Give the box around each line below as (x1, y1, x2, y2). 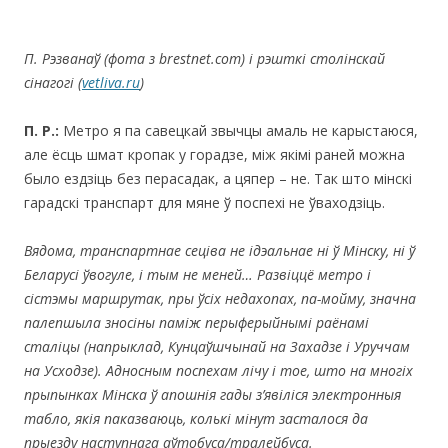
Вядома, (24, 240, 80, 260)
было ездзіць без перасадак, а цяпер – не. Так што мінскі (24, 168, 412, 188)
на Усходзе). (24, 360, 106, 380)
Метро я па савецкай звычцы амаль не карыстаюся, (59, 120, 418, 140)
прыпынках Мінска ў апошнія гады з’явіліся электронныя (24, 384, 401, 404)
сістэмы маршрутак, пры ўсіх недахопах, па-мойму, (24, 288, 370, 308)
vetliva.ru (82, 72, 140, 92)
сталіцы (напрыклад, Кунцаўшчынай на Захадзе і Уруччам (24, 336, 410, 356)
